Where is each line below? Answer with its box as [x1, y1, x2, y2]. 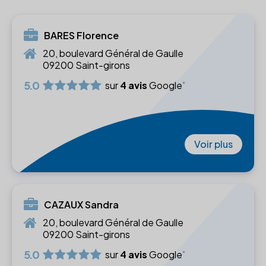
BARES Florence [44, 29, 119, 42]
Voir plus [194, 138, 233, 151]
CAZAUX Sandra [44, 198, 119, 211]
